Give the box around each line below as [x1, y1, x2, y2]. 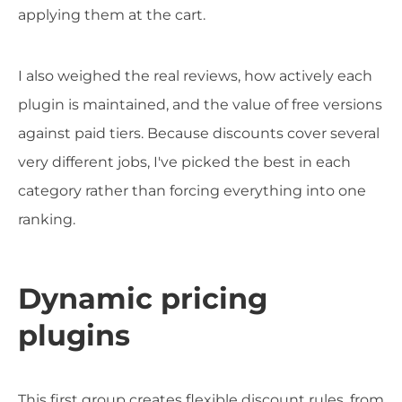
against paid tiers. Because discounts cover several [18, 125, 380, 143]
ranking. [18, 211, 75, 229]
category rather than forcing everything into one [18, 182, 366, 200]
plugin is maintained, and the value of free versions [18, 96, 382, 114]
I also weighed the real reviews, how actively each [18, 67, 372, 85]
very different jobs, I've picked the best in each [18, 153, 351, 171]
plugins [18, 318, 130, 354]
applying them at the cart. [18, 6, 205, 24]
